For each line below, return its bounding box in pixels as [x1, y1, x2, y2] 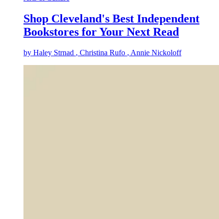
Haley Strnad [33, 48, 74, 57]
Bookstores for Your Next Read [23, 25, 179, 39]
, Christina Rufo [76, 48, 125, 57]
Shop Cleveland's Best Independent [23, 12, 199, 25]
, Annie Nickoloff [127, 48, 181, 57]
